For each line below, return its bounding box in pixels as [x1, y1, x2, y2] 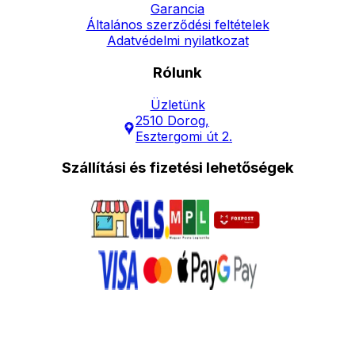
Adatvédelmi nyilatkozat [106, 32, 249, 49]
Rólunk [153, 63, 202, 82]
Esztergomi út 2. [136, 128, 232, 144]
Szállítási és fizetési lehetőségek [61, 158, 294, 177]
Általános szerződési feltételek [86, 17, 269, 33]
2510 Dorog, [136, 112, 209, 128]
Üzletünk [150, 96, 205, 113]
